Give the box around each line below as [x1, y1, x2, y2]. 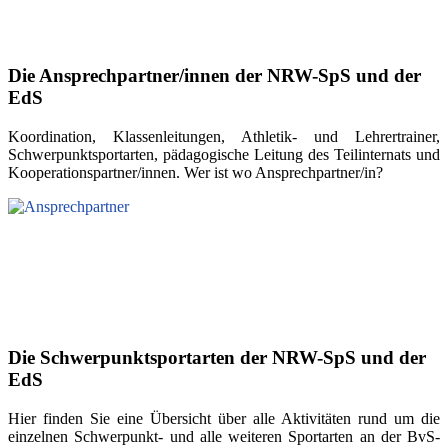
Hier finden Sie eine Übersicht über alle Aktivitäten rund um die [8, 409, 440, 427]
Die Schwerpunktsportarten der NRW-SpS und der [8, 346, 426, 368]
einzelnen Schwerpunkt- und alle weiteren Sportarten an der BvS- [8, 427, 440, 445]
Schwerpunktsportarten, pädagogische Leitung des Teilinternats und [8, 146, 440, 164]
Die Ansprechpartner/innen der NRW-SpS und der [8, 65, 421, 87]
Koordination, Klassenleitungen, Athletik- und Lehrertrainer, [8, 128, 440, 146]
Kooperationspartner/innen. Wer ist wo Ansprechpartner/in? [8, 164, 383, 182]
